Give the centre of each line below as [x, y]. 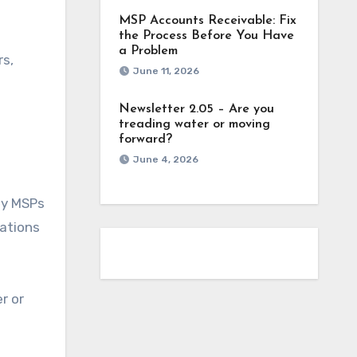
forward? [145, 139]
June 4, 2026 [165, 159]
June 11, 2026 [166, 71]
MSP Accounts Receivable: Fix [207, 21]
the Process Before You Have [206, 36]
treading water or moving [194, 124]
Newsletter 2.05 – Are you [196, 109]
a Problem [148, 51]
